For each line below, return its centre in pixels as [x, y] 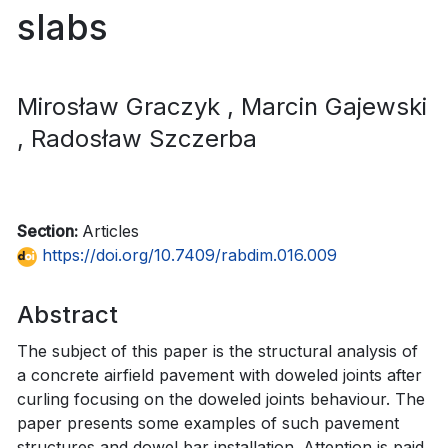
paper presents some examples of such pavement [208, 422]
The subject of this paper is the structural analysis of [217, 350]
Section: [49, 230]
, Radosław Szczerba [137, 138]
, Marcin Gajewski [327, 106]
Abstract [67, 314]
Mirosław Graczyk [122, 106]
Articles [110, 230]
